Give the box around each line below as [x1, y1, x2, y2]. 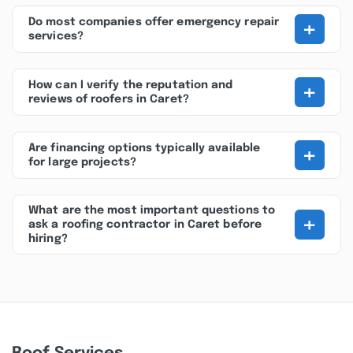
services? [28, 31, 84, 42]
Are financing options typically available [28, 143, 261, 154]
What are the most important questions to [28, 205, 276, 216]
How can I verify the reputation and [28, 80, 233, 91]
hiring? [28, 233, 68, 244]
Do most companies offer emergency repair [28, 17, 280, 28]
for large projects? [28, 157, 136, 168]
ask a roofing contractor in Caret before [28, 219, 262, 230]
